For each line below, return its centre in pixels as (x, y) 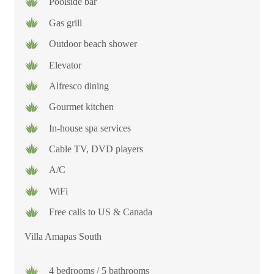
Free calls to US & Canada (101, 212)
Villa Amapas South (63, 237)
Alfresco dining (79, 86)
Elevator (65, 65)
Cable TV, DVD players (96, 149)
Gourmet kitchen (81, 107)
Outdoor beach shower (93, 44)
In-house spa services (90, 128)
